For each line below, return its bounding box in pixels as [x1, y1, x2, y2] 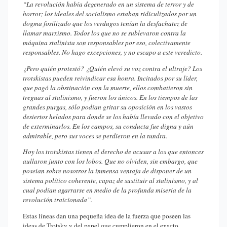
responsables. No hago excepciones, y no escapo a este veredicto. [23, 47, 202, 57]
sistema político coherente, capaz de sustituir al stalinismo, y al [23, 176, 198, 185]
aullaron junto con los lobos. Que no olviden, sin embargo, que [23, 157, 198, 166]
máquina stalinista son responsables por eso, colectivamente [23, 37, 191, 47]
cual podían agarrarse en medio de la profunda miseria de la [23, 185, 192, 195]
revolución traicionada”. [23, 195, 92, 205]
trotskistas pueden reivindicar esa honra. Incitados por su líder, [23, 73, 198, 83]
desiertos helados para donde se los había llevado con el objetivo [23, 111, 204, 121]
